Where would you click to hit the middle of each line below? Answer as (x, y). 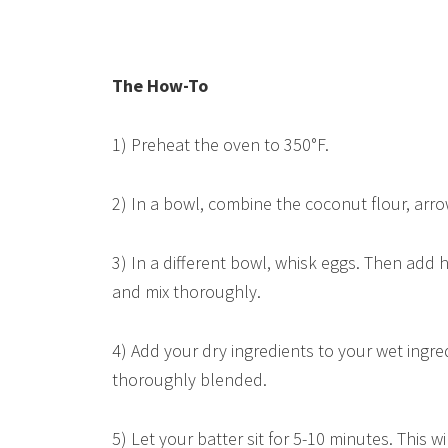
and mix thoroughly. (186, 291)
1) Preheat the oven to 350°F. (220, 144)
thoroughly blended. (189, 379)
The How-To (160, 85)
